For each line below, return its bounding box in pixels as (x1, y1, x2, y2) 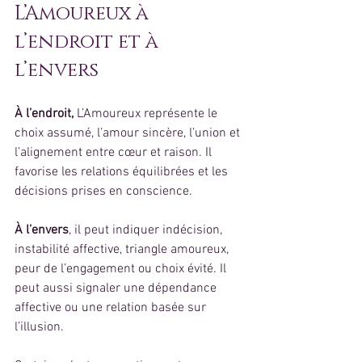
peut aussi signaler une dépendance (15, 280, 220, 297)
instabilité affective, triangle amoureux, (15, 241, 232, 258)
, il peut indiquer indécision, (69, 221, 225, 238)
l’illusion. (15, 318, 64, 335)
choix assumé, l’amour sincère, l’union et (15, 124, 243, 141)
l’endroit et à (15, 28, 163, 55)
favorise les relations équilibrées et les (15, 163, 231, 180)
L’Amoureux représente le (74, 105, 221, 122)
